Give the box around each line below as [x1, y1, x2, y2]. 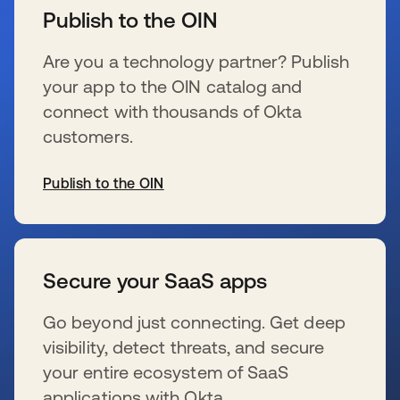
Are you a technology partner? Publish [43, 51, 349, 71]
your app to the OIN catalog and [43, 76, 303, 96]
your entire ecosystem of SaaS [43, 362, 289, 382]
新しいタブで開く [14, 226, 130, 242]
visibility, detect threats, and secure [43, 337, 325, 357]
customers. [43, 126, 133, 146]
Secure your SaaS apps [43, 269, 267, 293]
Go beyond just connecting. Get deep [43, 312, 346, 332]
